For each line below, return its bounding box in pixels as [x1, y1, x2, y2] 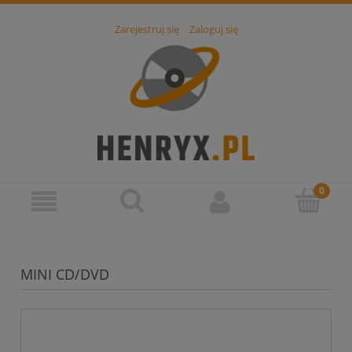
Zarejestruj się [114, 22, 179, 37]
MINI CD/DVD [20, 265, 109, 284]
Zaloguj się [189, 22, 238, 37]
